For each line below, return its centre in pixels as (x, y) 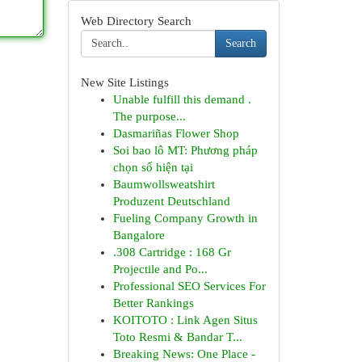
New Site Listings (124, 82)
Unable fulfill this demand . (182, 99)
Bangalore (139, 235)
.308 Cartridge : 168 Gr (172, 252)
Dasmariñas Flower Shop (176, 133)
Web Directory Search (136, 21)
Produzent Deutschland (171, 201)
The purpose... (149, 116)
